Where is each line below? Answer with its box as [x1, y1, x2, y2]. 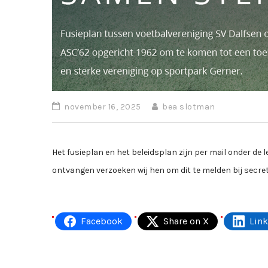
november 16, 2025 [62, 102, 141, 112]
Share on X [163, 215, 209, 227]
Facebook [81, 215, 123, 227]
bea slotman [160, 102, 215, 112]
